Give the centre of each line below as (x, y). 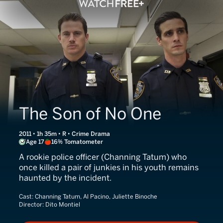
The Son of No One (90, 114)
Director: (32, 205)
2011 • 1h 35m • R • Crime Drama (64, 134)
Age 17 (35, 142)
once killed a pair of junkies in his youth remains (109, 167)
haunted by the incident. (65, 178)
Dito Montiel (63, 205)
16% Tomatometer (77, 142)
